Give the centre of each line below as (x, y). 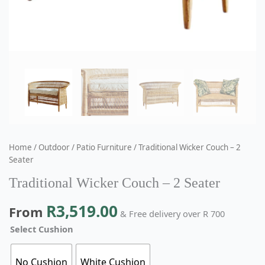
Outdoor (54, 148)
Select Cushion (42, 229)
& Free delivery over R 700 (172, 213)
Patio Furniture (104, 148)
